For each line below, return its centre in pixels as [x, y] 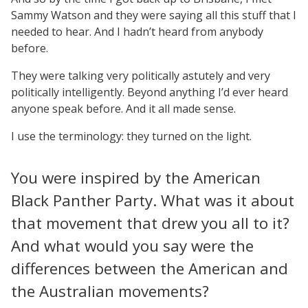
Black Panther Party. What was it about [153, 200]
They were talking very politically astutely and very [141, 75]
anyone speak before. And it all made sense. [123, 108]
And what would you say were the [132, 245]
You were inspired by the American [136, 177]
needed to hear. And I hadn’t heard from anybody [137, 31]
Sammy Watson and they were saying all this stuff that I [154, 15]
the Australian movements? [110, 291]
